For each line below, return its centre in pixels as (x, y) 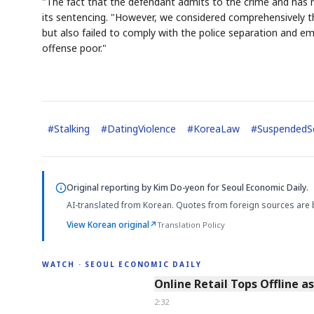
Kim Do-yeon (179, 188)
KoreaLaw (217, 129)
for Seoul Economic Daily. (257, 188)
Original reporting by (110, 188)
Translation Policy (191, 225)
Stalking (72, 129)
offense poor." (74, 48)
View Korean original (108, 225)
